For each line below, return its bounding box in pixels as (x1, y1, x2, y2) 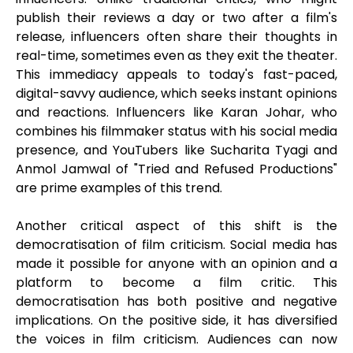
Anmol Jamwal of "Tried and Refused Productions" (16, 160, 337, 179)
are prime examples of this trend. (16, 179, 229, 198)
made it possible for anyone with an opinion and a (16, 255, 337, 273)
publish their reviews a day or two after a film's (16, 9, 337, 28)
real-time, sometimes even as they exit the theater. (16, 46, 337, 65)
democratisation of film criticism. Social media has (16, 236, 337, 255)
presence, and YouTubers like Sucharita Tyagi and (16, 141, 337, 160)
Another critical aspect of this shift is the (16, 217, 337, 236)
